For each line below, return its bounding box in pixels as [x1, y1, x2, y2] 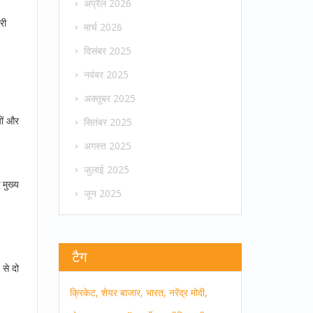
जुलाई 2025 [83, 163, 129, 177]
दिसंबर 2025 [83, 44, 131, 58]
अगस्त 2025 [83, 139, 131, 153]
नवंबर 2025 [83, 68, 129, 82]
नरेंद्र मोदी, [168, 286, 208, 300]
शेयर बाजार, [101, 286, 143, 300]
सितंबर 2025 [83, 115, 132, 129]
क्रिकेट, [69, 286, 99, 300]
